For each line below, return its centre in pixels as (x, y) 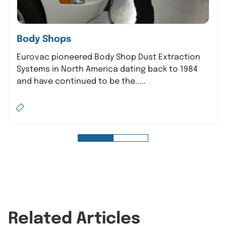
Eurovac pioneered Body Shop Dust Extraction (108, 57)
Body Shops (44, 39)
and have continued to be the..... (81, 81)
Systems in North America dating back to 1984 (107, 69)
